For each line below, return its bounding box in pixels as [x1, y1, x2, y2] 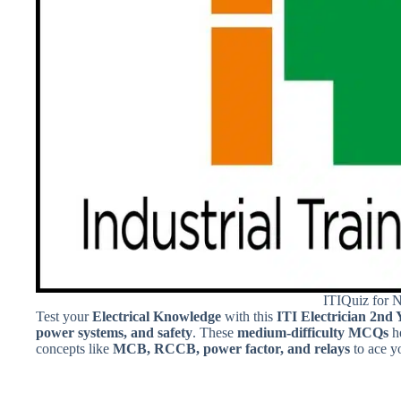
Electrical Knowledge [92, 308, 221, 324]
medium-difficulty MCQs [237, 324, 388, 340]
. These [192, 324, 237, 340]
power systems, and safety [36, 324, 192, 340]
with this [221, 308, 277, 324]
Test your [36, 308, 92, 324]
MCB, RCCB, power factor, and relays [113, 340, 350, 356]
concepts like [36, 340, 113, 356]
